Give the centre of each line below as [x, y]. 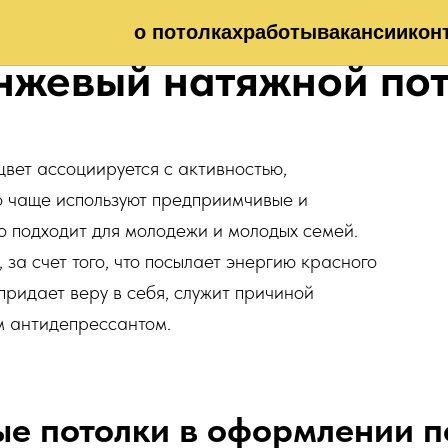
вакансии [362, 32]
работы [280, 32]
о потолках [188, 32]
